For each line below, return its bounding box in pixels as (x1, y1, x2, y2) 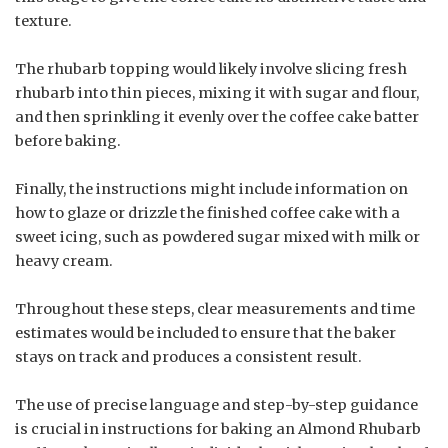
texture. (15, 11, 72, 30)
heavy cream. (15, 251, 113, 270)
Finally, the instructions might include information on (15, 179, 408, 198)
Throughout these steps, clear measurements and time (15, 299, 415, 318)
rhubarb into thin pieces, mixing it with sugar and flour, (15, 83, 419, 102)
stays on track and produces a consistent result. (15, 347, 362, 366)
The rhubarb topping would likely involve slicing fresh (15, 59, 407, 78)
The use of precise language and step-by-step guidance (15, 395, 418, 414)
